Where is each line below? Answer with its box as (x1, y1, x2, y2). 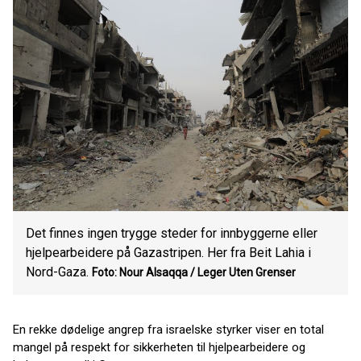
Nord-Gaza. (26, 264, 89, 280)
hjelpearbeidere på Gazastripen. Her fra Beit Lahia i (26, 245, 311, 260)
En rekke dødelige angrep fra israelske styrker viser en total (13, 322, 324, 337)
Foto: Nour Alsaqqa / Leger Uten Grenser (92, 266, 296, 279)
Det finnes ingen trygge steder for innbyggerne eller (26, 226, 317, 241)
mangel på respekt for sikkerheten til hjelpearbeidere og (13, 340, 305, 355)
